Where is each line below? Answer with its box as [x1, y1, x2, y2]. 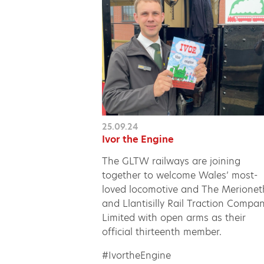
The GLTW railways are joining [102, 154, 241, 168]
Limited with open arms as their [102, 210, 246, 225]
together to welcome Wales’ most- [102, 168, 258, 182]
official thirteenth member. [102, 225, 222, 239]
